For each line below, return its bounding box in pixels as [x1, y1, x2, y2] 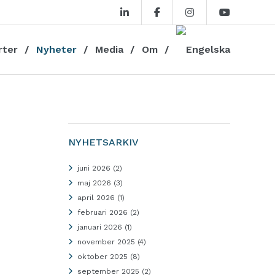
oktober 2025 [77, 252, 128, 261]
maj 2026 [77, 179, 111, 187]
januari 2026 [77, 223, 122, 231]
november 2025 [77, 238, 135, 246]
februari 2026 [77, 208, 128, 217]
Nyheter [36, 44, 77, 55]
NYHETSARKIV [68, 136, 139, 148]
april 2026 [77, 193, 115, 202]
